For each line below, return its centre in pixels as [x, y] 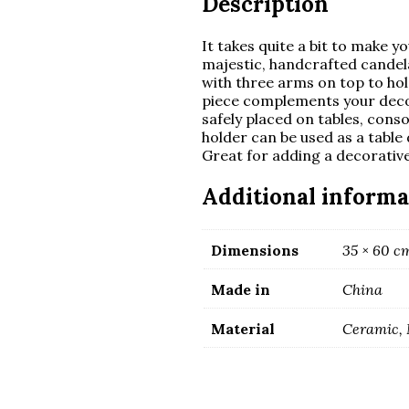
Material [242, 329]
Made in [240, 289]
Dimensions [254, 250]
